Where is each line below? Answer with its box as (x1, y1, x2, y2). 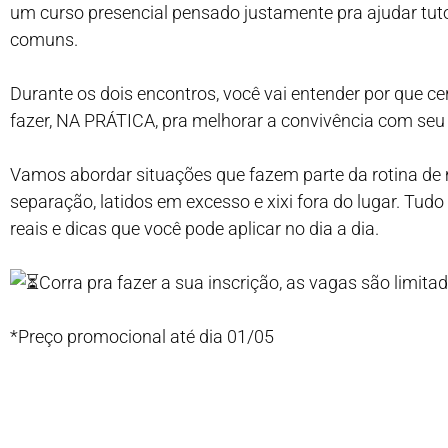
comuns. (10, 29, 78, 50)
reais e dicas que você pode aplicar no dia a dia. (10, 218, 379, 239)
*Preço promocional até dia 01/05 (10, 326, 274, 347)
